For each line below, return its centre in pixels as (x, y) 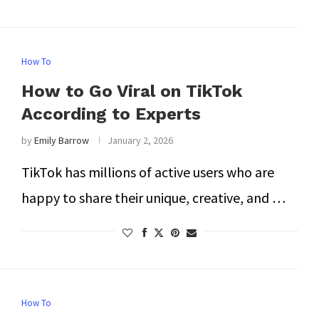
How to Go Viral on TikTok (131, 91)
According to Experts (111, 114)
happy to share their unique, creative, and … (153, 198)
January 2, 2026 (140, 140)
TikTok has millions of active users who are (147, 172)
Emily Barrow (61, 140)
